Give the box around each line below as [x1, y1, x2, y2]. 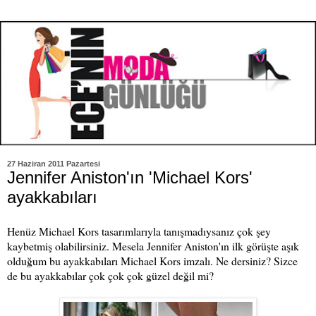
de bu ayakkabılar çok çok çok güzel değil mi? [7, 267, 214, 283]
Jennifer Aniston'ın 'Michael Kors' [7, 167, 253, 187]
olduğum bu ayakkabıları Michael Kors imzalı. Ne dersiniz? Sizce [7, 253, 298, 268]
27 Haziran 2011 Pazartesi [7, 159, 100, 168]
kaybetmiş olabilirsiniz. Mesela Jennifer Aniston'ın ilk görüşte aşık [7, 238, 299, 253]
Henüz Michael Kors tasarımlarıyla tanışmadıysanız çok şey [7, 223, 271, 238]
